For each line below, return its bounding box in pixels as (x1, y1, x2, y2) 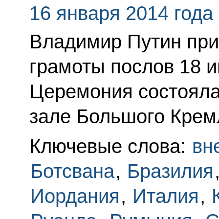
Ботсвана (30, 160, 114, 182)
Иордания (30, 185, 120, 207)
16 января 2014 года (29, 2, 213, 24)
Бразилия (127, 160, 214, 182)
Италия (132, 185, 199, 207)
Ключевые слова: (29, 135, 191, 157)
